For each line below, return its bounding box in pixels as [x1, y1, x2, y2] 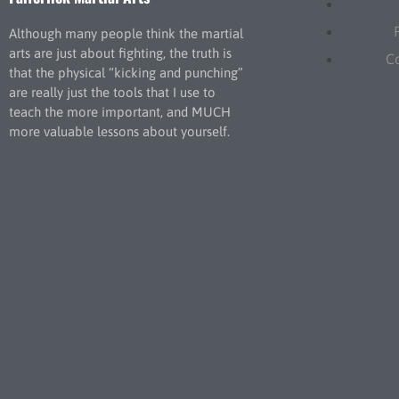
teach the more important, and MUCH [9, 103, 231, 119]
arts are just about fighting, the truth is [9, 45, 232, 61]
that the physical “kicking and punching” [9, 64, 243, 80]
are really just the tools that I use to [9, 84, 216, 100]
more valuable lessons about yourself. [9, 123, 230, 139]
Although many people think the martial [9, 25, 243, 41]
